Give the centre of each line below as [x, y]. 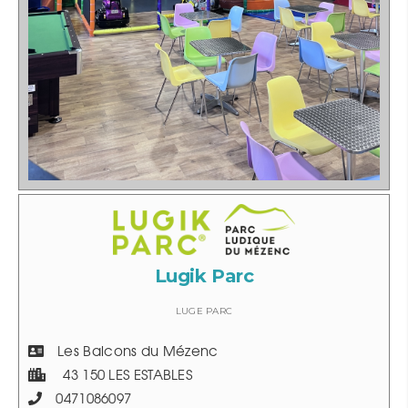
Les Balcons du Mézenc [131, 353]
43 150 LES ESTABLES [119, 377]
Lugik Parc [204, 276]
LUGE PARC [204, 311]
